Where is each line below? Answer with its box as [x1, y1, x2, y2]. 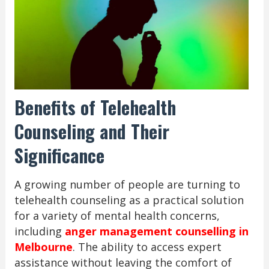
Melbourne [14, 240, 73, 255]
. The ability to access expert [72, 240, 222, 255]
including [14, 224, 65, 239]
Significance [14, 142, 104, 169]
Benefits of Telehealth [14, 94, 176, 121]
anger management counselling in [64, 224, 249, 239]
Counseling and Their [14, 118, 169, 145]
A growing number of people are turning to [14, 177, 240, 192]
